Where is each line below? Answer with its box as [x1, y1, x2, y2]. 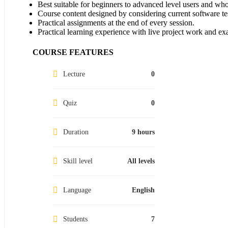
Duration [63, 128, 89, 136]
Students [63, 215, 88, 223]
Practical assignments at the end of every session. [38, 18, 194, 27]
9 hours [132, 128, 155, 136]
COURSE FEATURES [33, 47, 113, 56]
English [132, 186, 155, 194]
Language [63, 186, 91, 194]
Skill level [63, 157, 93, 165]
